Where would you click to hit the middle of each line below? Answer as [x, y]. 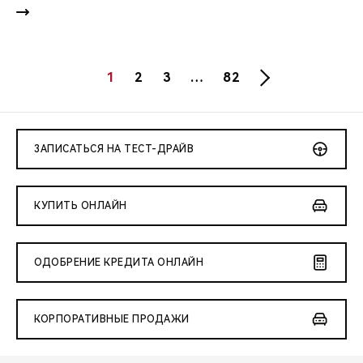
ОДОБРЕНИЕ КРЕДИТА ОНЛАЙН [119, 262]
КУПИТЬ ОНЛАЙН [81, 205]
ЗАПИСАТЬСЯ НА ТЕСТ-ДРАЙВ [114, 149]
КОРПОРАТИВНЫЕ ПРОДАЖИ [112, 319]
